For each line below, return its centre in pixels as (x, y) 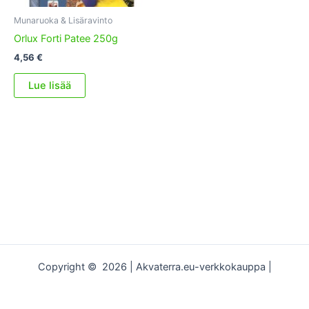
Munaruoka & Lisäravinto (63, 20)
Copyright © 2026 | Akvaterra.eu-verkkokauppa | (154, 267)
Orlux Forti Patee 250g (66, 39)
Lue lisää (50, 86)
